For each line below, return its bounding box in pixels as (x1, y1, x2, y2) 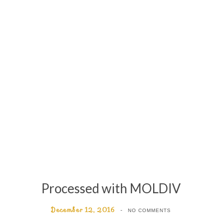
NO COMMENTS (127, 208, 171, 213)
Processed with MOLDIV (41, 180, 181, 196)
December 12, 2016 (51, 205, 115, 215)
